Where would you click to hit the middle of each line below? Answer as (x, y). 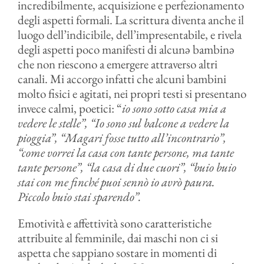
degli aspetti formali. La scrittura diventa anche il (131, 20)
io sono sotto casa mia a (174, 108)
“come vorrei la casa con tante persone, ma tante (126, 152)
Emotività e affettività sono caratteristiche (114, 223)
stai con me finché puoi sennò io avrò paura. (116, 182)
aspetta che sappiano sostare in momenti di (117, 253)
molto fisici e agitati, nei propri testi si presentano (132, 93)
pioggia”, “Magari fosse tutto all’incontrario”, (122, 138)
